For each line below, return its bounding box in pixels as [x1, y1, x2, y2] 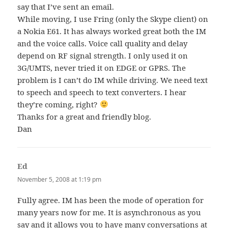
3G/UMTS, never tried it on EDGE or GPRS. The [17, 62, 186, 73]
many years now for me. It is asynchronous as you [17, 207, 202, 218]
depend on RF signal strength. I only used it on [17, 50, 188, 61]
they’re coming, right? [17, 99, 100, 109]
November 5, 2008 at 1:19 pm [17, 175, 102, 184]
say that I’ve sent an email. [17, 1, 115, 12]
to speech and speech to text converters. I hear [17, 87, 187, 97]
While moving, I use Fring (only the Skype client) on [17, 13, 209, 24]
